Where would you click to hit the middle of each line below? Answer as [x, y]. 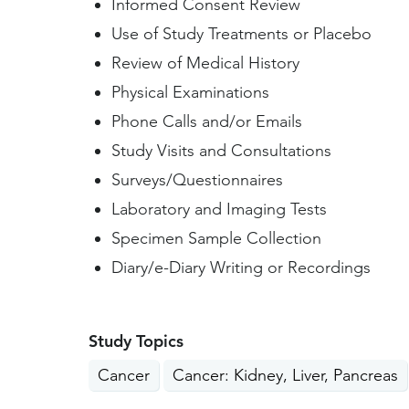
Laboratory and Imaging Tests [219, 209]
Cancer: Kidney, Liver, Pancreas [285, 375]
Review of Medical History [205, 63]
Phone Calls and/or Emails [206, 121]
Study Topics [136, 341]
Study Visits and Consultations [221, 151]
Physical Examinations [190, 92]
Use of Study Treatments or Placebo [241, 34]
